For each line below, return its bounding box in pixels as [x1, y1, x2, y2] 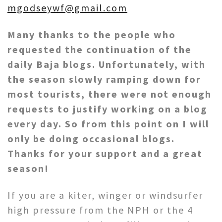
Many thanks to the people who [7, 28, 176, 41]
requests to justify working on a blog [7, 103, 208, 115]
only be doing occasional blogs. [7, 132, 175, 145]
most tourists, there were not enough [7, 88, 212, 101]
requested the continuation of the [7, 43, 192, 56]
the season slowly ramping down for [7, 73, 201, 86]
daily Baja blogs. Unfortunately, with [7, 58, 206, 71]
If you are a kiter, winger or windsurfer [7, 189, 203, 202]
